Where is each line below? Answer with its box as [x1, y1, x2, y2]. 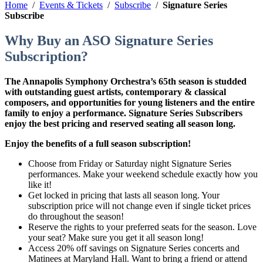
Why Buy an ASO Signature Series [5, 33, 213, 49]
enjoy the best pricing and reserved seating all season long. [5, 119, 235, 129]
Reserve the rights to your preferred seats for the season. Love [28, 222, 257, 232]
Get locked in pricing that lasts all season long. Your [28, 190, 220, 201]
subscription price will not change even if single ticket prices [28, 201, 251, 211]
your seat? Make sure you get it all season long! [28, 232, 204, 243]
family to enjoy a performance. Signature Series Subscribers [5, 108, 242, 119]
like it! [28, 180, 52, 190]
